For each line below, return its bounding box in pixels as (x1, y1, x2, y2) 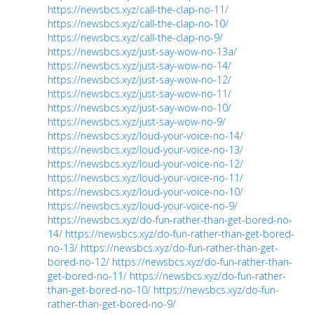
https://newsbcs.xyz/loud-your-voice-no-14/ (48, 128, 243, 142)
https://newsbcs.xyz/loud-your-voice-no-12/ (48, 156, 243, 170)
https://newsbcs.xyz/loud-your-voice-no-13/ (48, 142, 243, 156)
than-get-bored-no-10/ (48, 282, 151, 296)
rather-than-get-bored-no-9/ (48, 296, 176, 310)
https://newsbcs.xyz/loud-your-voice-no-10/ (48, 184, 243, 198)
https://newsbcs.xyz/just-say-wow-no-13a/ (48, 44, 237, 58)
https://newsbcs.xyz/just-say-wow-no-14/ (48, 58, 231, 72)
